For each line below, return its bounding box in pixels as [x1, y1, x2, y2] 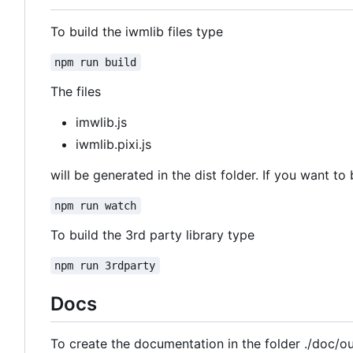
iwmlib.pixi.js [76, 136, 151, 153]
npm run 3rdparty [54, 259, 156, 273]
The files [50, 84, 101, 100]
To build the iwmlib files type [50, 24, 223, 40]
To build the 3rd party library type [50, 227, 255, 243]
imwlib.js [76, 114, 127, 131]
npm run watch [54, 199, 137, 213]
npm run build [54, 56, 137, 69]
